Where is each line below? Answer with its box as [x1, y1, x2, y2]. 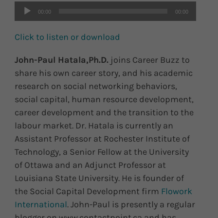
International [15, 199, 67, 210]
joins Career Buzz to [109, 54, 190, 66]
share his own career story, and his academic [15, 68, 193, 79]
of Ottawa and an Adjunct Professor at [15, 160, 166, 171]
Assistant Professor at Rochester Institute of [15, 133, 190, 145]
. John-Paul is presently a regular [67, 199, 195, 210]
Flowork [161, 186, 192, 197]
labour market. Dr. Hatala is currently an [15, 120, 173, 131]
